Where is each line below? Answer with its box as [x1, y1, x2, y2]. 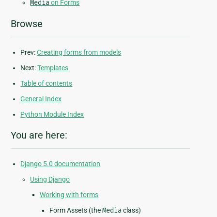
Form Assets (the [49, 206, 103, 215]
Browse [11, 18, 43, 30]
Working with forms [40, 191, 99, 199]
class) [122, 206, 141, 215]
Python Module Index [20, 110, 84, 119]
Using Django [30, 175, 70, 184]
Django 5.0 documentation [20, 160, 101, 168]
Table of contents [20, 79, 73, 88]
